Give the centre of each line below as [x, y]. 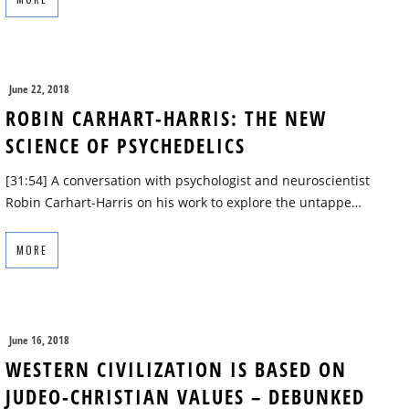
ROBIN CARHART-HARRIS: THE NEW [166, 118]
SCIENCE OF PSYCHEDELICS [126, 146]
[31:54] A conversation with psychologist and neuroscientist [188, 181]
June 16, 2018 [39, 341]
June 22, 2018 [39, 89]
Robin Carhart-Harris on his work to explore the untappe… [184, 203]
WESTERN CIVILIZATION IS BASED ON [176, 369]
